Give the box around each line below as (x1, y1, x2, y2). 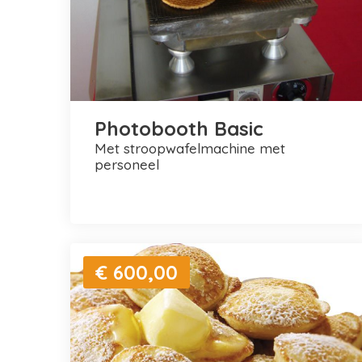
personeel (95, 155, 159, 173)
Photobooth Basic (95, 116, 263, 141)
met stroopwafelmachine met (95, 139, 107, 157)
